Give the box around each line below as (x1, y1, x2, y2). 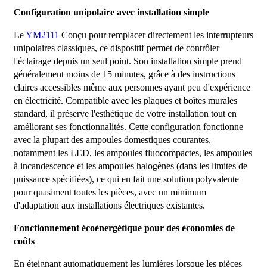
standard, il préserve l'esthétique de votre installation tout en (13, 108, 237, 119)
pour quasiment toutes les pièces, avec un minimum (13, 187, 206, 198)
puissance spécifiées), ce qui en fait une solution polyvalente (13, 174, 239, 185)
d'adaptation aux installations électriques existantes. (13, 200, 205, 211)
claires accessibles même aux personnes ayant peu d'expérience (13, 82, 250, 93)
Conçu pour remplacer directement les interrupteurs (58, 30, 253, 41)
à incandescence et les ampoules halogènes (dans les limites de (13, 161, 247, 172)
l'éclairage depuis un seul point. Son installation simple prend (13, 56, 242, 67)
